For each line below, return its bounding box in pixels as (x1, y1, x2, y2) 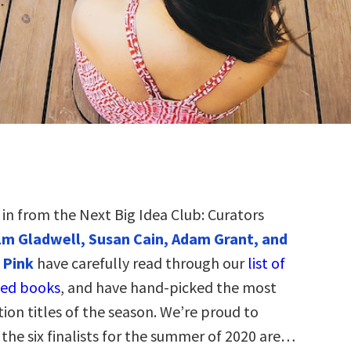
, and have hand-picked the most (60, 277, 277, 297)
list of (248, 253, 285, 273)
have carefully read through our (34, 253, 248, 273)
